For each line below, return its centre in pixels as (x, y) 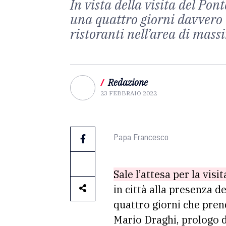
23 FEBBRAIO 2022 (129, 93)
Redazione (128, 82)
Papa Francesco (141, 137)
